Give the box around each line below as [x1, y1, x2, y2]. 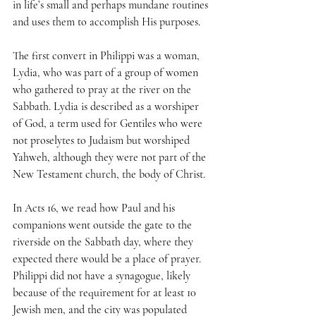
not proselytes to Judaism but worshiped [13, 133, 193, 148]
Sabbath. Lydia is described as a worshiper [13, 99, 202, 114]
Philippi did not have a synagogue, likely [13, 269, 193, 284]
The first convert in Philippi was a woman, [13, 49, 202, 63]
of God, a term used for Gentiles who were [13, 116, 205, 131]
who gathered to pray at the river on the [13, 83, 194, 97]
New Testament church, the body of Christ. [13, 167, 205, 182]
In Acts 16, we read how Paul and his [13, 201, 178, 216]
